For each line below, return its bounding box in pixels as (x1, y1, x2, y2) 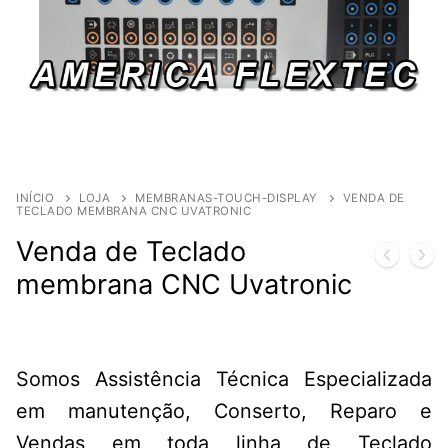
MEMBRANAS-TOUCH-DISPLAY (135, 190, 318, 205)
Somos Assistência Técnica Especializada (16, 366, 432, 391)
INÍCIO (16, 190, 54, 205)
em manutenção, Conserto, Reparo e (16, 398, 432, 423)
